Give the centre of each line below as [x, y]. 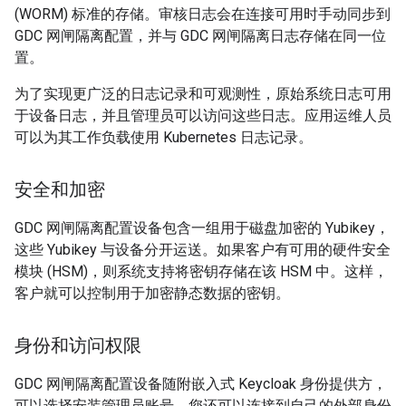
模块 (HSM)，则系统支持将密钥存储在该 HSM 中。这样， [201, 272]
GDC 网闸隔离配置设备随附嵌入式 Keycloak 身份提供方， [201, 384]
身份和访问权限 [78, 346]
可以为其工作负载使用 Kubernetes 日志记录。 [164, 138]
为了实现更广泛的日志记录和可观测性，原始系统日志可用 [203, 94]
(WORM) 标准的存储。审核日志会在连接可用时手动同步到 [203, 14]
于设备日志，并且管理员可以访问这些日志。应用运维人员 [203, 116]
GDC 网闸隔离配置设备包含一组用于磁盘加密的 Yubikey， [202, 228]
